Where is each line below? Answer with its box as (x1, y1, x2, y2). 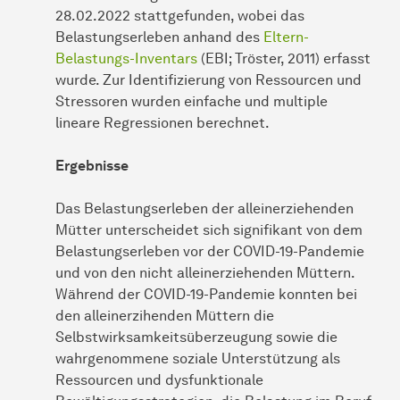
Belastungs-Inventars (55, 49, 197, 67)
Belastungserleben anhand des (55, 28, 263, 46)
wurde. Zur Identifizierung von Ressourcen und (55, 71, 362, 88)
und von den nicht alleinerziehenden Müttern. (55, 263, 354, 281)
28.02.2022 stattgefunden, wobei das (55, 6, 304, 24)
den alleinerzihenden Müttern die (55, 306, 274, 324)
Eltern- (263, 28, 309, 46)
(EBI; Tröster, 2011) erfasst (197, 49, 371, 67)
